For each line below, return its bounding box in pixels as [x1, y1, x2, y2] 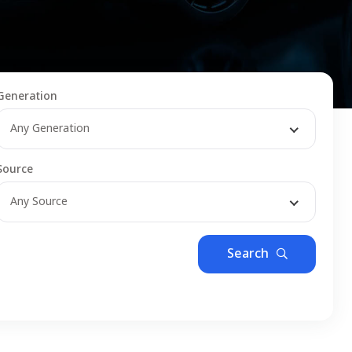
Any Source [10, 192, 68, 210]
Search [226, 244, 269, 263]
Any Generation [10, 119, 90, 137]
